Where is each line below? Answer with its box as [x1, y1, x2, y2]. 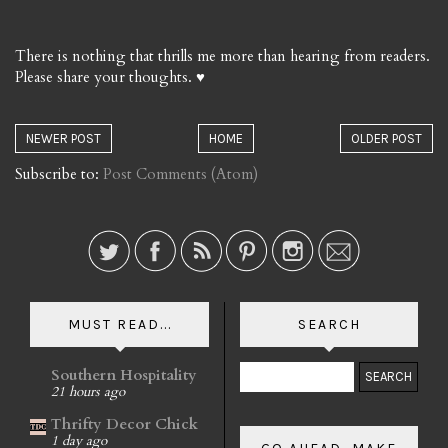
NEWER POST [26, 130, 101, 146]
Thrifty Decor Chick [51, 413, 198, 434]
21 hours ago [51, 383, 125, 402]
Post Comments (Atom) [103, 163, 258, 184]
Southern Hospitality [51, 365, 197, 386]
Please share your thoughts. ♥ [15, 66, 205, 87]
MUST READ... [67, 315, 172, 333]
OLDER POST [351, 130, 422, 146]
